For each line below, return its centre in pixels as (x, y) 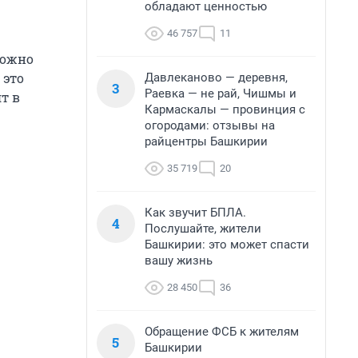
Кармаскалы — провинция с (225, 109)
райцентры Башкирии (206, 141)
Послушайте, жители (203, 229)
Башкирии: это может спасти (227, 245)
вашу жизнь (179, 261)
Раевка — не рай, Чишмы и (221, 93)
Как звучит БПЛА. (195, 213)
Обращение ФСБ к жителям (222, 332)
